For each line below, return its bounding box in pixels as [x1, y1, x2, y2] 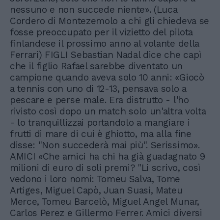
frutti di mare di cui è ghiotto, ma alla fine [10, 128, 192, 140]
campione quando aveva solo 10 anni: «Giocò [10, 72, 204, 83]
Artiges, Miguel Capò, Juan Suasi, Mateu [10, 185, 183, 196]
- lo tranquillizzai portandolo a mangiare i [10, 117, 190, 129]
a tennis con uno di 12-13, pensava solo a [10, 83, 187, 95]
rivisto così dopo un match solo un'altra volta [10, 106, 206, 117]
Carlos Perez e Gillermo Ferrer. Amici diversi [10, 207, 202, 219]
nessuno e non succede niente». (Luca [10, 4, 178, 16]
